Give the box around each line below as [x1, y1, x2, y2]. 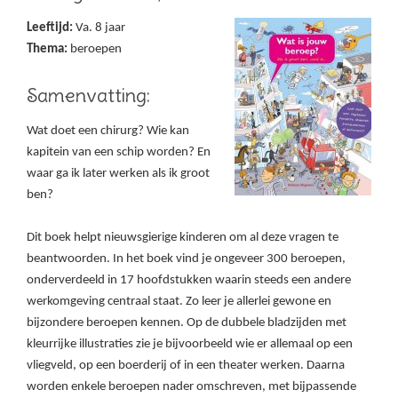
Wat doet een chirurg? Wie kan [27, 124, 189, 139]
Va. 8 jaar [73, 21, 125, 36]
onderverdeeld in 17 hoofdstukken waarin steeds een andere [27, 274, 351, 288]
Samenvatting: [27, 83, 150, 108]
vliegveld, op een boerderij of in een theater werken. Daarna [27, 359, 345, 373]
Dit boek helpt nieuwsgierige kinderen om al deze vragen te [27, 231, 338, 245]
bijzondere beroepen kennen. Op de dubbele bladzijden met [27, 316, 346, 330]
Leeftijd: [27, 21, 73, 36]
